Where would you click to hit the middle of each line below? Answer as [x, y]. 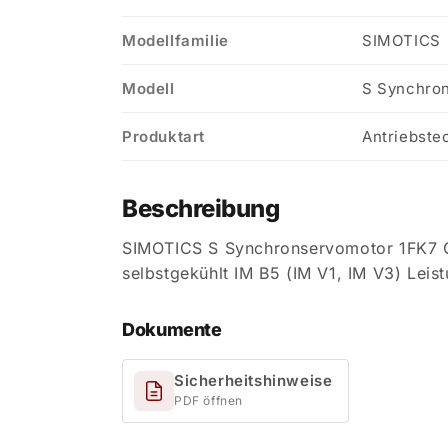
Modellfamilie [175, 41]
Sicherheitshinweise [253, 380]
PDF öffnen [208, 400]
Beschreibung [201, 209]
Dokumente [172, 330]
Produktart [163, 137]
